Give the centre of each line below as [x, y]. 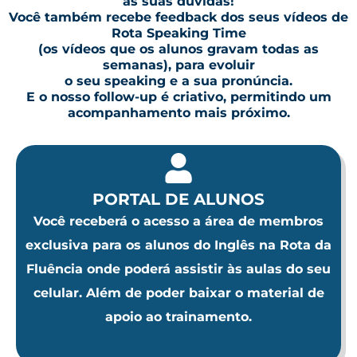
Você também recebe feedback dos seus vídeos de [178, 17]
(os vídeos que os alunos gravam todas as [178, 49]
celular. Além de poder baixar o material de [178, 292]
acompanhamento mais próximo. [178, 112]
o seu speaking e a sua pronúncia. [178, 80]
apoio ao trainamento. [178, 316]
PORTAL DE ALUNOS [178, 199]
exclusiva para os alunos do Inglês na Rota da [178, 245]
